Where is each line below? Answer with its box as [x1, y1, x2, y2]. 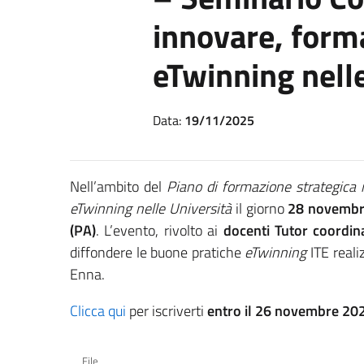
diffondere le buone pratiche [70, 240, 245, 263]
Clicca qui [70, 299, 126, 322]
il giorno [231, 197, 288, 219]
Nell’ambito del [70, 175, 167, 197]
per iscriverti [126, 299, 207, 322]
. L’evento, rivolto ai [96, 219, 223, 241]
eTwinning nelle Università [70, 197, 232, 219]
